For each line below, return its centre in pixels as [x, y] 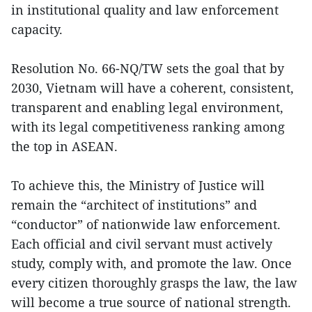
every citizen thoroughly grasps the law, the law [154, 283]
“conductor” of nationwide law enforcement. [146, 225]
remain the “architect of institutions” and [134, 205]
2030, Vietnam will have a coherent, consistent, [153, 88]
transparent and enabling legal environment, [147, 108]
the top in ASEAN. [64, 147]
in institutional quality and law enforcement [145, 10]
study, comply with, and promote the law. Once [151, 264]
